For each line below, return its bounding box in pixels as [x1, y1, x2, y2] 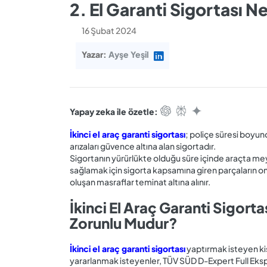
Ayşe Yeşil [108, 49, 149, 60]
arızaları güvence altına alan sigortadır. [70, 140, 217, 151]
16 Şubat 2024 [82, 24, 136, 36]
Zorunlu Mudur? [70, 213, 178, 232]
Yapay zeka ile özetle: [70, 105, 158, 117]
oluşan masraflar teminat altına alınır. [70, 176, 210, 187]
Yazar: [82, 49, 108, 60]
